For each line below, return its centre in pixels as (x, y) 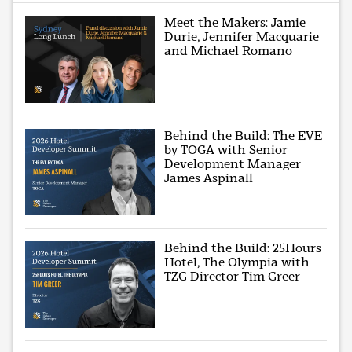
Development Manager (233, 163)
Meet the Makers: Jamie (235, 23)
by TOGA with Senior (226, 149)
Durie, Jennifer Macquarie (242, 37)
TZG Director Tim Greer (233, 276)
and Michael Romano (229, 51)
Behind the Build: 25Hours (243, 247)
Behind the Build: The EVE (244, 135)
